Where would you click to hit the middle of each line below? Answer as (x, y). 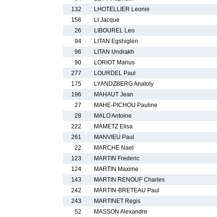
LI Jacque (107, 20)
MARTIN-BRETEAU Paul (127, 190)
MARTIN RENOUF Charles (129, 180)
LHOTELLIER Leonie (122, 9)
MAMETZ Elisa (113, 126)
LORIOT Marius (114, 62)
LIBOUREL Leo (114, 31)
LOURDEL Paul (115, 73)
